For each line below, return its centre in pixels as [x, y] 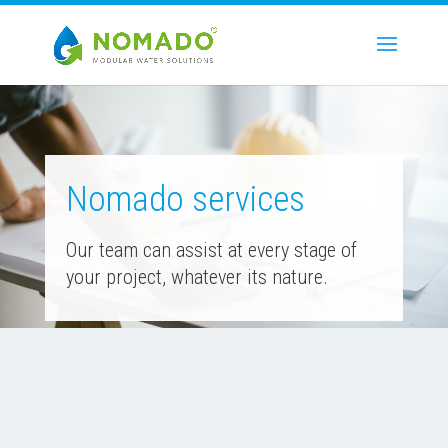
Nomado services [186, 200]
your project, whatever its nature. [197, 277]
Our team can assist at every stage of [212, 250]
